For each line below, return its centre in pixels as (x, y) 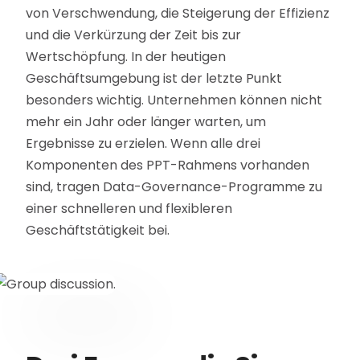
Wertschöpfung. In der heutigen (126, 57)
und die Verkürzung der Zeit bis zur (134, 35)
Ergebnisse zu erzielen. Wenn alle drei (143, 144)
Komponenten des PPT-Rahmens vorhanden (168, 166)
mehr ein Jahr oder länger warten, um (146, 122)
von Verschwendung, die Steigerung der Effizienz (178, 14)
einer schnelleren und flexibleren (129, 209)
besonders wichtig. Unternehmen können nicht (174, 100)
